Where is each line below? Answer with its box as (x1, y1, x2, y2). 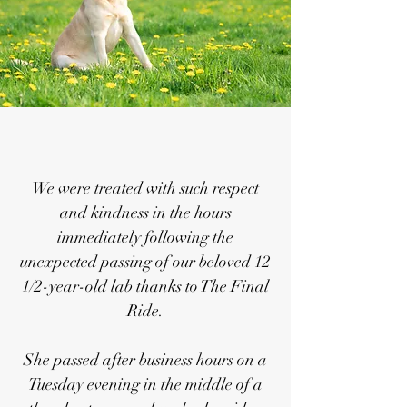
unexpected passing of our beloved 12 (20, 252, 271, 272)
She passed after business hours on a (24, 350, 267, 370)
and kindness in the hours (59, 203, 232, 223)
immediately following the (57, 227, 233, 247)
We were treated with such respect (32, 178, 259, 198)
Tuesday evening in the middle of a (28, 374, 263, 394)
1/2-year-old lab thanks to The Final (22, 276, 269, 296)
